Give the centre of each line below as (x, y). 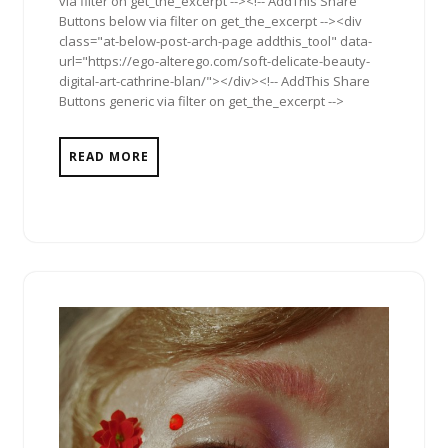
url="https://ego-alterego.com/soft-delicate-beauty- (214, 60)
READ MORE (109, 156)
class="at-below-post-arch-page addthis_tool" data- (215, 40)
